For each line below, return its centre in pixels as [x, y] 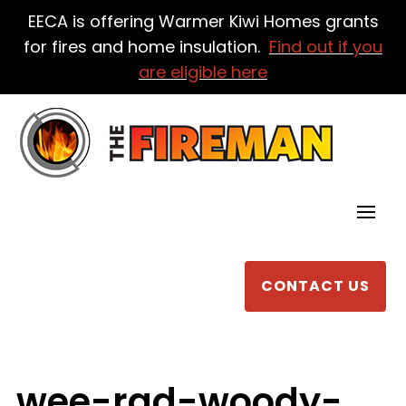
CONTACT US [315, 286]
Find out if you [326, 47]
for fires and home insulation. [146, 47]
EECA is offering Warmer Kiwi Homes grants [203, 21]
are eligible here [203, 72]
